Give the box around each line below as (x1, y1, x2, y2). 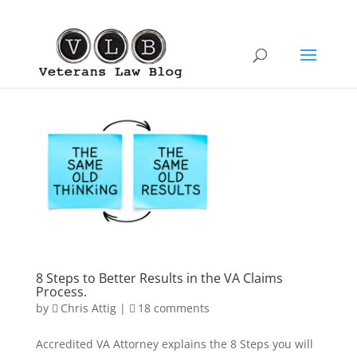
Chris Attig (60, 300, 116, 316)
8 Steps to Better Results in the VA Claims (35, 269, 283, 288)
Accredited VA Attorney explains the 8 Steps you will (35, 336, 313, 352)
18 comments (137, 300, 210, 316)
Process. (35, 283, 87, 301)
